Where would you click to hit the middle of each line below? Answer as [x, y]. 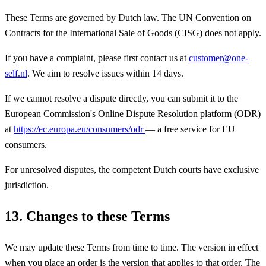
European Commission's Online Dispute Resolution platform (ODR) [133, 113]
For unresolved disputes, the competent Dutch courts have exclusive [132, 169]
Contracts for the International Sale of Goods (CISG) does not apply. [133, 33]
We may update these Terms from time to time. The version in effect [132, 247]
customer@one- [218, 58]
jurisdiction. [27, 185]
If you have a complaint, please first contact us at [97, 58]
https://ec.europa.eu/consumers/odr [80, 129]
